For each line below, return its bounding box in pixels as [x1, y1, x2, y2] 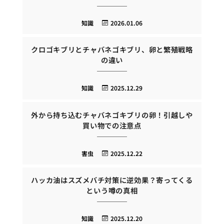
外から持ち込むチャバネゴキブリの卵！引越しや [31, 109, 193, 120]
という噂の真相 [86, 185, 138, 196]
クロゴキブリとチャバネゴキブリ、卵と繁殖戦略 [31, 44, 193, 55]
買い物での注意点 [82, 119, 141, 130]
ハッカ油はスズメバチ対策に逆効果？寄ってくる [31, 174, 193, 185]
